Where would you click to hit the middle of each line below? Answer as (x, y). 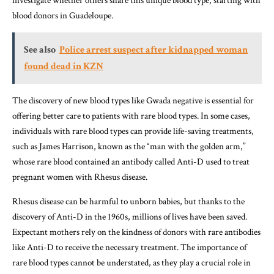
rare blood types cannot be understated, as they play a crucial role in (131, 262)
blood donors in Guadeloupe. (63, 15)
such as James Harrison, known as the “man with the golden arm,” (129, 146)
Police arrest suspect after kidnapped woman (154, 50)
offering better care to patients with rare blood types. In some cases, (131, 116)
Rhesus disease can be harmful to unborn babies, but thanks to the (128, 201)
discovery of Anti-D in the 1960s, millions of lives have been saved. (130, 217)
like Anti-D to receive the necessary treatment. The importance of (129, 247)
